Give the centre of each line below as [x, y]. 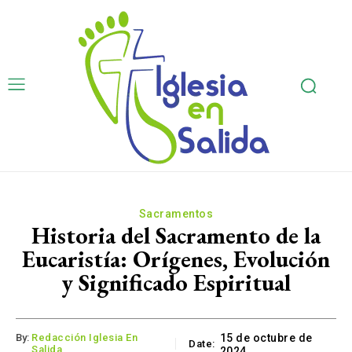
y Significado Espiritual [176, 282]
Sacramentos [176, 214]
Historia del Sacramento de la [176, 235]
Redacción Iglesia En [84, 338]
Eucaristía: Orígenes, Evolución [176, 259]
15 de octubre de [266, 338]
